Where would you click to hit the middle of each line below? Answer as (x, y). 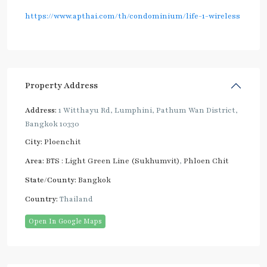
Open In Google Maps (65, 221)
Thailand (75, 199)
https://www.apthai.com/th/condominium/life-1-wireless (133, 16)
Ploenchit (63, 142)
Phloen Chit (206, 161)
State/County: (51, 180)
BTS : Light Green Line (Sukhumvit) (113, 161)
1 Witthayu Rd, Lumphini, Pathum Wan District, (147, 111)
